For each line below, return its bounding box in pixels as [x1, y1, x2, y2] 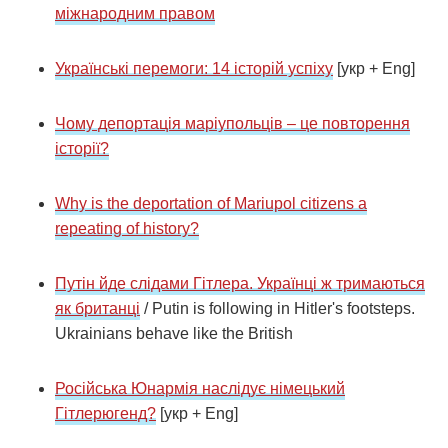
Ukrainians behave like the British [55, 325, 293, 343]
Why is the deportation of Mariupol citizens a [55, 195, 367, 213]
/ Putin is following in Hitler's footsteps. [140, 300, 419, 318]
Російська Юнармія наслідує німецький [55, 380, 345, 398]
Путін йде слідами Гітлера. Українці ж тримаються [55, 275, 425, 293]
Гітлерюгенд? [55, 405, 156, 423]
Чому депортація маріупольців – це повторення [55, 115, 410, 133]
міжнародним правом [55, 5, 215, 23]
